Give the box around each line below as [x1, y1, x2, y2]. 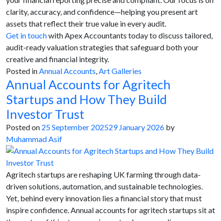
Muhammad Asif [6, 134, 62, 144]
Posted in [6, 66, 39, 75]
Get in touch [6, 31, 47, 40]
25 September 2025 [41, 122, 109, 132]
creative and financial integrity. [6, 54, 109, 64]
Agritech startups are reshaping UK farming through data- [6, 170, 201, 179]
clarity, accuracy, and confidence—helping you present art [6, 7, 198, 16]
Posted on [6, 122, 41, 132]
